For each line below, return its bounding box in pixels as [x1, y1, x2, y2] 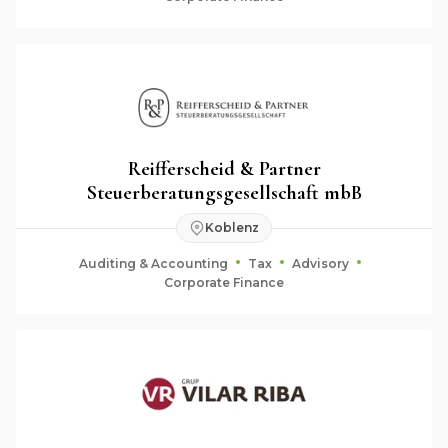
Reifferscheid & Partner [127, 156, 321, 181]
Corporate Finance [164, 274, 284, 290]
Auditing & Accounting [79, 255, 228, 271]
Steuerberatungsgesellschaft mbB [86, 180, 362, 205]
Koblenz [205, 220, 259, 235]
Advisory [292, 255, 349, 271]
